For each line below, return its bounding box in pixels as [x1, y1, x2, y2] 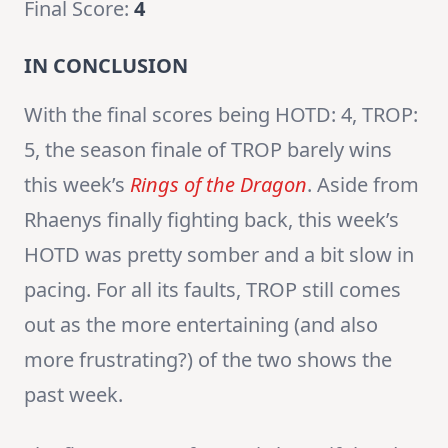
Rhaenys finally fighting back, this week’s [24, 206, 399, 234]
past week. [24, 381, 123, 409]
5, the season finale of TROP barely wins [24, 136, 392, 164]
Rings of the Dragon [130, 171, 307, 199]
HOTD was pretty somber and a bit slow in [24, 241, 414, 269]
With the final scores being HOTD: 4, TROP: [24, 101, 418, 129]
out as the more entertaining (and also [24, 311, 378, 339]
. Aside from [307, 171, 419, 199]
